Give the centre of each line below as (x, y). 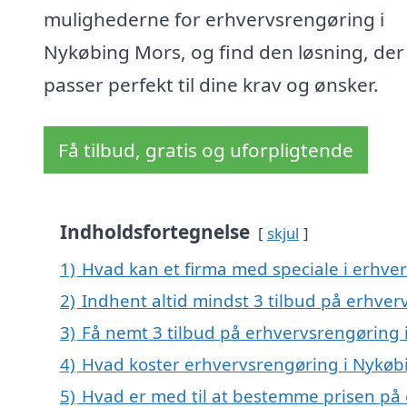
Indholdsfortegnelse (155, 232)
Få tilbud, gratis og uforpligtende (206, 150)
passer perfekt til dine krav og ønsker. (211, 85)
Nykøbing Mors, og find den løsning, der (224, 52)
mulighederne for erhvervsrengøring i (214, 20)
